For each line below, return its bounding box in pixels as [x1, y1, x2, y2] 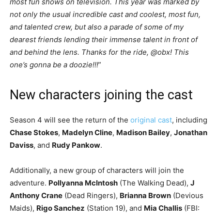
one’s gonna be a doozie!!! [10, 60, 98, 69]
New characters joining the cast [10, 87, 193, 103]
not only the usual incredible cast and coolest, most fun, [10, 9, 201, 19]
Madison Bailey [116, 127, 170, 137]
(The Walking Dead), [118, 178, 190, 187]
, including [172, 115, 207, 124]
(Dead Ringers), [62, 190, 120, 200]
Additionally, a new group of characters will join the [10, 165, 184, 175]
